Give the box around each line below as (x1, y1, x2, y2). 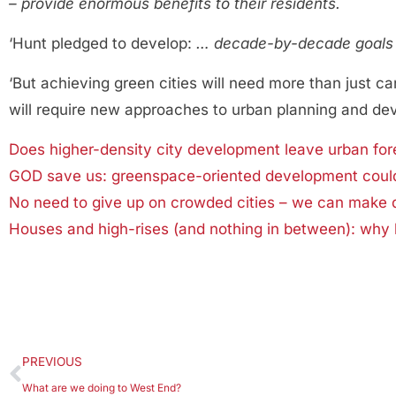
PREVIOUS (22, 354, 82, 369)
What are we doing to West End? (22, 381, 181, 394)
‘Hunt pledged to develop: (9, 34, 196, 52)
